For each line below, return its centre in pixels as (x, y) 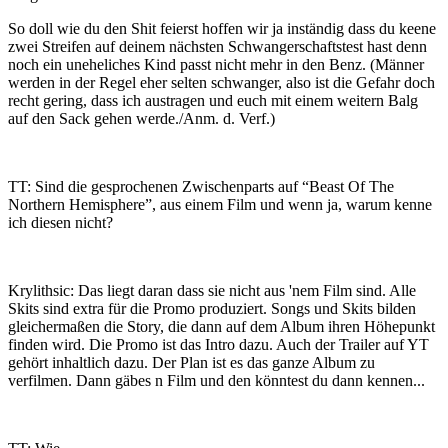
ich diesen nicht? (60, 222)
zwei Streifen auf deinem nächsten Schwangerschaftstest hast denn (217, 46)
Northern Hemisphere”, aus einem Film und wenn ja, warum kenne (220, 204)
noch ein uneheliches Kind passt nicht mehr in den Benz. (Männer (216, 64)
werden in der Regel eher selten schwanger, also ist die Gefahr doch (221, 82)
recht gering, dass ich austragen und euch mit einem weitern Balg (213, 100)
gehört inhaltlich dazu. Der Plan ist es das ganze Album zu (191, 362)
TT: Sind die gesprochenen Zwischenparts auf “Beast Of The (201, 186)
